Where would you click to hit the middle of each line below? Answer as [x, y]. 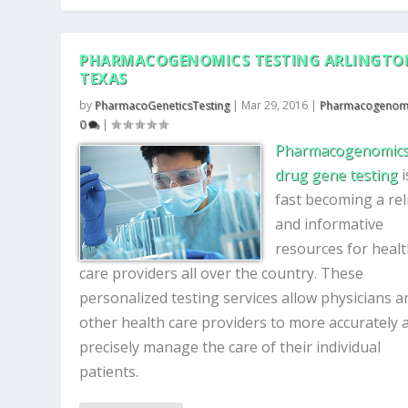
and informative [330, 224]
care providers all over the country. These [222, 273]
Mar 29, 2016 [275, 105]
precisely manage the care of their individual [230, 347]
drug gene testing [337, 175]
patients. [109, 372]
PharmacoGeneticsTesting [163, 105]
